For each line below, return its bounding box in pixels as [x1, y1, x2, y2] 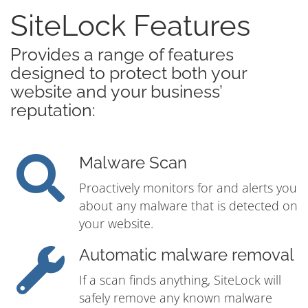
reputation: [10, 100, 96, 121]
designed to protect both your [10, 63, 247, 84]
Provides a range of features [10, 44, 234, 65]
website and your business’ [10, 81, 222, 102]
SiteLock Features [10, 9, 250, 43]
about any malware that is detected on [79, 197, 298, 214]
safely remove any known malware [79, 289, 272, 307]
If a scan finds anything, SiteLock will [79, 272, 281, 289]
